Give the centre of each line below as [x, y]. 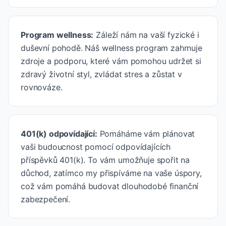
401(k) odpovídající [58, 134]
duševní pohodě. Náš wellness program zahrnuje [111, 48]
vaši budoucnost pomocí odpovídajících [96, 147]
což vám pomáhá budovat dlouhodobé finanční [110, 186]
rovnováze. [42, 87]
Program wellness [56, 35]
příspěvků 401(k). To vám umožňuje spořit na [105, 160]
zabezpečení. [46, 199]
